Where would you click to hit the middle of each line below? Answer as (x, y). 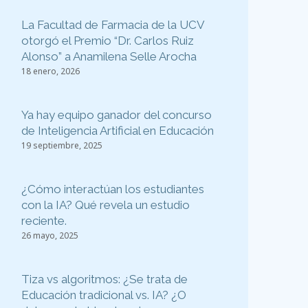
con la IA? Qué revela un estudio (106, 205)
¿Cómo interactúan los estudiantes (113, 189)
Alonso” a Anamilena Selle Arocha (109, 57)
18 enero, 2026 (51, 71)
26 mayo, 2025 (50, 236)
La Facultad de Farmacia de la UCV (113, 25)
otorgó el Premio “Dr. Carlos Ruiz (108, 41)
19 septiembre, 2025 (62, 146)
